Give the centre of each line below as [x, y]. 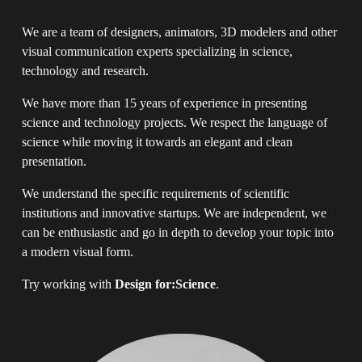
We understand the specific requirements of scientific [155, 193]
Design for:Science [165, 284]
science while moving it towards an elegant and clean [157, 141]
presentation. [54, 161]
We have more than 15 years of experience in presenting [164, 103]
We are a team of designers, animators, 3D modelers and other [179, 32]
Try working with [68, 284]
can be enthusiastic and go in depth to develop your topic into [177, 232]
